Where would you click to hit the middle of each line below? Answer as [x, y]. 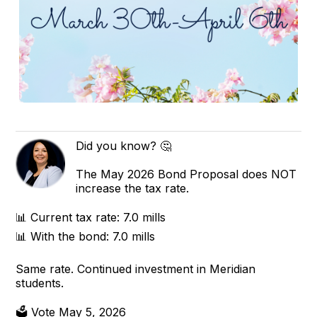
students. [40, 283]
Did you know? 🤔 [124, 145]
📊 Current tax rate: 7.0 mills [91, 217]
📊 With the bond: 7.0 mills [86, 236]
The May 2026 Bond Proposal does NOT [186, 174]
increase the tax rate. [133, 188]
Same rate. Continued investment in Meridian [136, 269]
